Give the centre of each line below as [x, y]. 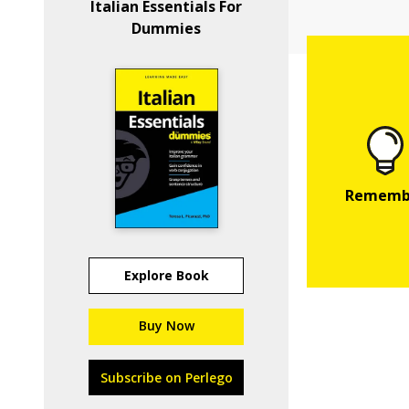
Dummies [167, 28]
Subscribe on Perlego [166, 378]
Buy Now [166, 325]
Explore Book [166, 275]
